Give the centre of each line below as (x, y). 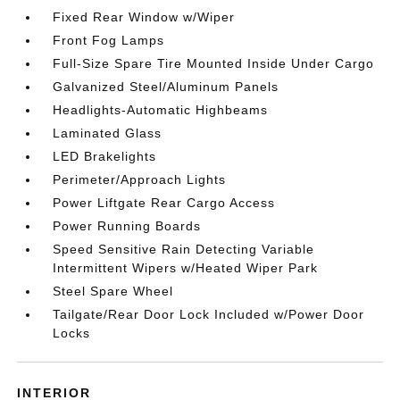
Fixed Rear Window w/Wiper (144, 17)
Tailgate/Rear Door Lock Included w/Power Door (209, 314)
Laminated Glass (108, 133)
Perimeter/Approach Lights (140, 179)
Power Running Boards (127, 226)
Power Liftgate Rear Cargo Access (164, 203)
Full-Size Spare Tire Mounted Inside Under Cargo (214, 63)
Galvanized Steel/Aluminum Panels (166, 87)
